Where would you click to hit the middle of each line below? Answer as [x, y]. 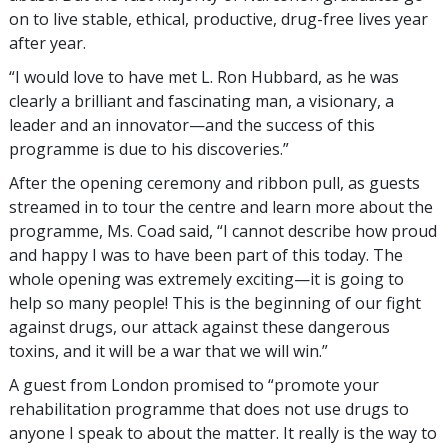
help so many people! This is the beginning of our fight [215, 302]
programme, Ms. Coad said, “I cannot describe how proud [223, 230]
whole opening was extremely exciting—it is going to [206, 278]
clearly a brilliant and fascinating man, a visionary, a [201, 100]
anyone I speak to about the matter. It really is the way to [223, 432]
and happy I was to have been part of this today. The [206, 254]
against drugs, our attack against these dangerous [199, 326]
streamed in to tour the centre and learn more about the [221, 206]
